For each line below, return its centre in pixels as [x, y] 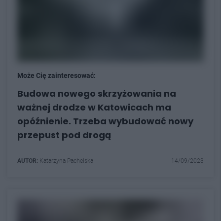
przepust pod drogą [64, 135]
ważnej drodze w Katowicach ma [94, 107]
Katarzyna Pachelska [66, 161]
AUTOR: [28, 161]
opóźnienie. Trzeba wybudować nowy [105, 121]
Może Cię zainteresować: [56, 75]
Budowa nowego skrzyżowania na [97, 93]
